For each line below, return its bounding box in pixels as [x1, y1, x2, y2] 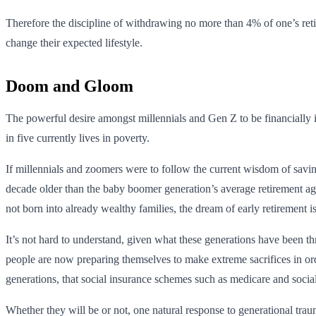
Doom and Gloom [6, 76, 133, 95]
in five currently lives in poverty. [6, 131, 150, 144]
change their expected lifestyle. [6, 36, 142, 49]
